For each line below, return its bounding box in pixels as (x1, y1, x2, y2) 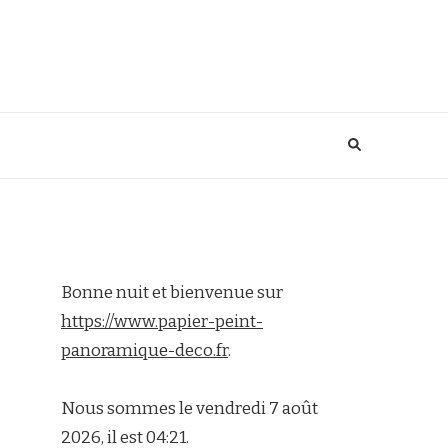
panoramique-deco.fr (61, 340, 228, 361)
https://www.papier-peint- (61, 311, 263, 332)
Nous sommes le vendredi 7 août (61, 398, 318, 419)
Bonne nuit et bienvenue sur (61, 282, 283, 303)
